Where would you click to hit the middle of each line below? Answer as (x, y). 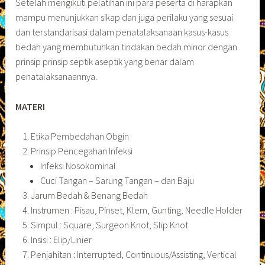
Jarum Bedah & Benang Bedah (89, 195)
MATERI (30, 106)
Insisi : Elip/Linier (61, 240)
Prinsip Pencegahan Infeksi (81, 151)
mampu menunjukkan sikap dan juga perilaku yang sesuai (125, 17)
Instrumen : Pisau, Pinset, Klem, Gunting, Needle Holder (136, 210)
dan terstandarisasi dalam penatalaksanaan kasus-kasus (122, 32)
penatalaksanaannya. (56, 77)
